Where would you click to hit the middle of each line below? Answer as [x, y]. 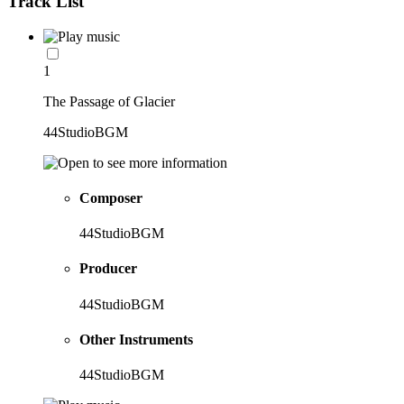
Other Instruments [136, 339]
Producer [108, 269]
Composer [111, 197]
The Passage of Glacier [109, 101]
